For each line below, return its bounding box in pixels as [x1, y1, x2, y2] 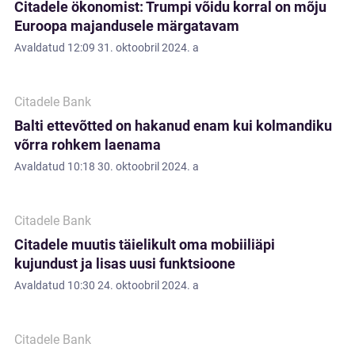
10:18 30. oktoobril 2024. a [67, 160, 199, 173]
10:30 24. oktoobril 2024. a [67, 279, 199, 292]
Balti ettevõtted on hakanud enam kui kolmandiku [14, 117, 332, 134]
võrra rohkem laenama [14, 136, 161, 153]
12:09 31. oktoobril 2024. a [67, 41, 199, 54]
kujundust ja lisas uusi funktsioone [14, 255, 235, 272]
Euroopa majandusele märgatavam [14, 17, 239, 34]
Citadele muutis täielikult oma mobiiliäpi [14, 236, 275, 253]
